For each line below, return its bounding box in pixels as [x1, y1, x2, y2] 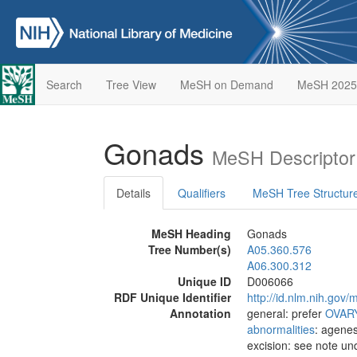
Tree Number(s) [148, 241, 231, 257]
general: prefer [247, 305, 325, 321]
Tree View [105, 76, 156, 92]
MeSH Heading [151, 226, 231, 241]
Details [116, 185, 151, 201]
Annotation [170, 305, 231, 321]
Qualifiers [178, 185, 226, 201]
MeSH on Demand [179, 76, 273, 92]
